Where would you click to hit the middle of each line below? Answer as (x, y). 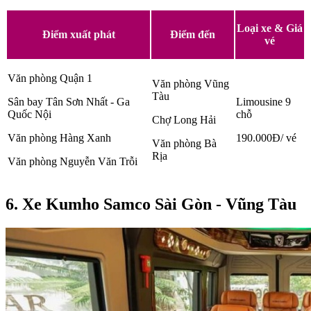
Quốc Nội (30, 114)
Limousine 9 (263, 101)
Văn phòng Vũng (191, 83)
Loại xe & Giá (270, 28)
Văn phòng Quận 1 (50, 78)
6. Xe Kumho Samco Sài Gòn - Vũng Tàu (151, 204)
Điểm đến (193, 34)
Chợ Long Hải (184, 119)
